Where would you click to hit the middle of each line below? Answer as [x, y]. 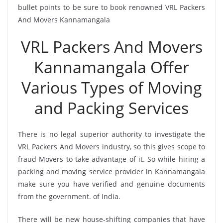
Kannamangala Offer [111, 67]
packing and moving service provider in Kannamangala [111, 171]
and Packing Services [111, 108]
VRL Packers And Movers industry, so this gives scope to [111, 146]
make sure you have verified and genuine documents [111, 184]
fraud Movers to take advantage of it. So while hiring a [111, 159]
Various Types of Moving [111, 87]
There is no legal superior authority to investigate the [111, 134]
